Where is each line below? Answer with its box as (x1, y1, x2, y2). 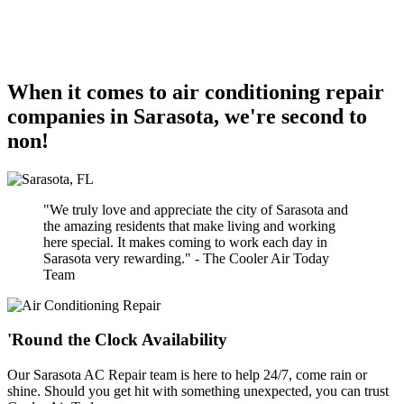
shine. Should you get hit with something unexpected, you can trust (7, 383, 389, 399)
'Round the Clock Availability (7, 330, 227, 350)
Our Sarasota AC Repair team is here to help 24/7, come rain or (7, 367, 367, 383)
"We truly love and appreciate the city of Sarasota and (43, 201, 348, 217)
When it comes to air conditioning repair (7, 79, 384, 104)
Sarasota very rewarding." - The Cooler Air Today (43, 250, 329, 266)
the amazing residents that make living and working (43, 217, 335, 234)
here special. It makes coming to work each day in (43, 234, 327, 250)
